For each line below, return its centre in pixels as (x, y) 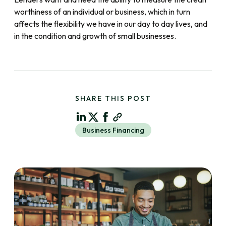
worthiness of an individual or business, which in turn (102, 12)
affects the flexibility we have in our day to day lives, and (111, 24)
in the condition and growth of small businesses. (95, 36)
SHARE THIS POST (113, 99)
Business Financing (113, 130)
